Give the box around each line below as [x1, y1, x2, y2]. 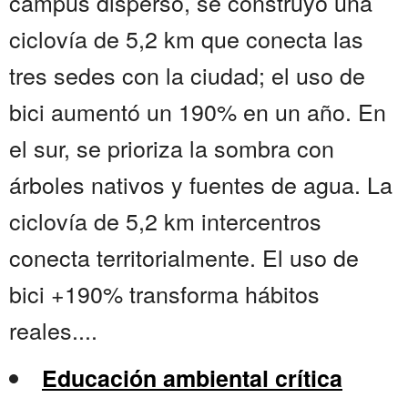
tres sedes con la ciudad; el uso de [9, 58, 365, 92]
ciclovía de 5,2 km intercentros [9, 204, 321, 238]
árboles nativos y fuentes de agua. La [9, 168, 393, 201]
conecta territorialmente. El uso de [9, 240, 359, 274]
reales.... [9, 313, 97, 347]
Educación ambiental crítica [42, 362, 342, 395]
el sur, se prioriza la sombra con [9, 131, 334, 165]
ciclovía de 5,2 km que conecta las [9, 22, 363, 56]
